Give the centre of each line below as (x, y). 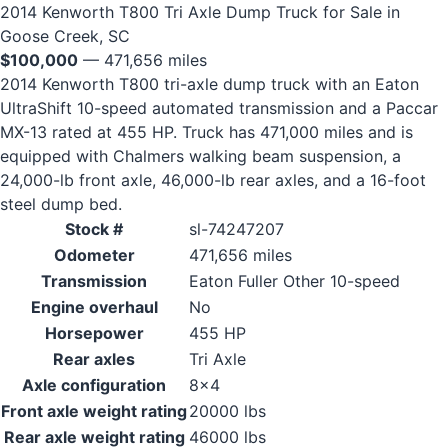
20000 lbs (227, 411)
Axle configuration (94, 385)
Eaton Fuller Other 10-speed (294, 281)
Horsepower (94, 333)
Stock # (94, 229)
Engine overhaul (94, 307)
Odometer (94, 255)
